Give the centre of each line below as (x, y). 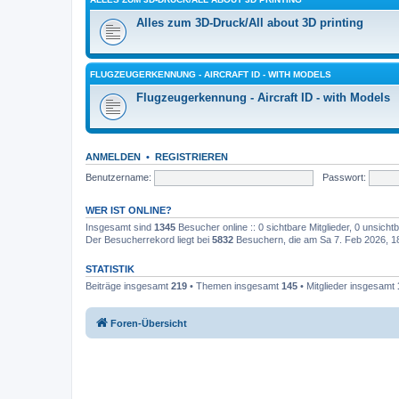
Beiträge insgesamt (128, 286)
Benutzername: (118, 177)
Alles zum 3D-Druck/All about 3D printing (250, 23)
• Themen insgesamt (234, 286)
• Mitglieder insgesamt (347, 286)
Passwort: (344, 177)
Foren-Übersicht (149, 323)
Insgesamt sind (120, 227)
